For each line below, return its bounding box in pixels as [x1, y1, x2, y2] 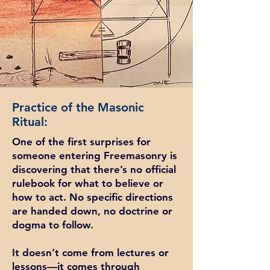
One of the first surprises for [12, 136, 151, 148]
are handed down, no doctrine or [12, 205, 172, 217]
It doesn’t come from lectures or [12, 246, 169, 259]
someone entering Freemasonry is [12, 149, 177, 162]
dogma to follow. [12, 219, 96, 231]
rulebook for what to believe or [12, 177, 163, 189]
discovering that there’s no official [12, 163, 176, 175]
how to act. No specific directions [12, 191, 173, 203]
